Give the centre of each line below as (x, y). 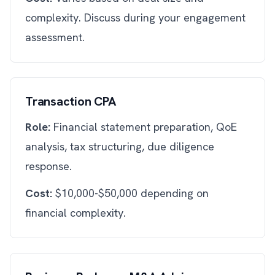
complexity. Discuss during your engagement (135, 17)
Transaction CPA (71, 101)
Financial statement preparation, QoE (144, 127)
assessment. (55, 37)
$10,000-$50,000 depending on (130, 193)
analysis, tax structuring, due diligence (120, 146)
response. (48, 166)
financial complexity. (76, 213)
